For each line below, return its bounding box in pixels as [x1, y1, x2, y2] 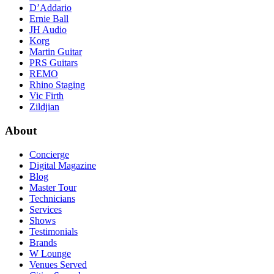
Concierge [29, 149, 69, 160]
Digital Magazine [29, 160, 96, 171]
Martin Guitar [29, 46, 82, 57]
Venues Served [29, 259, 87, 270]
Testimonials [29, 226, 78, 237]
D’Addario [29, 2, 72, 13]
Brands [29, 237, 57, 248]
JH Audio [29, 24, 67, 35]
